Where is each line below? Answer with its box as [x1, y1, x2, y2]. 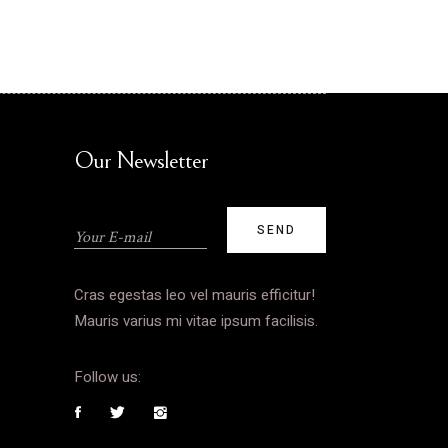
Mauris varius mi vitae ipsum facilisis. [73, 310, 318, 333]
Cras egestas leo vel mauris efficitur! [73, 284, 315, 307]
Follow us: [73, 366, 141, 389]
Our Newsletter [73, 147, 208, 176]
